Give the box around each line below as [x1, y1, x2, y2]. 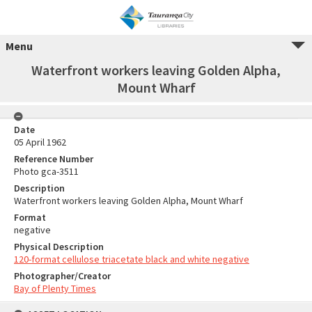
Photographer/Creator [14, 270, 111, 282]
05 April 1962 [14, 136, 66, 148]
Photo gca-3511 [14, 165, 79, 178]
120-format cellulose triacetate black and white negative [14, 253, 249, 265]
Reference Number [14, 153, 93, 165]
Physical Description [14, 240, 104, 253]
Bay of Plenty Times [14, 282, 96, 295]
